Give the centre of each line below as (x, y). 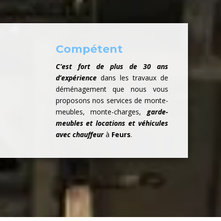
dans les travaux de (132, 78)
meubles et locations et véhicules (112, 123)
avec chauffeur (79, 135)
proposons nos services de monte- (112, 101)
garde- (157, 112)
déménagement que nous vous (112, 89)
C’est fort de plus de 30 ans (112, 67)
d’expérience (76, 78)
